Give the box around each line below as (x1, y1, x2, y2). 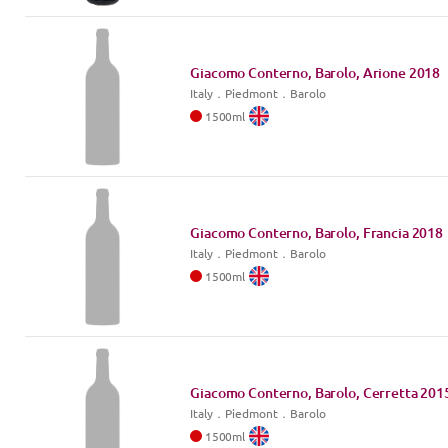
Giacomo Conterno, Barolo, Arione (190, 63, 406, 82)
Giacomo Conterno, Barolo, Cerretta (190, 383, 418, 402)
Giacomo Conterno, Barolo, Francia (190, 223, 409, 242)
